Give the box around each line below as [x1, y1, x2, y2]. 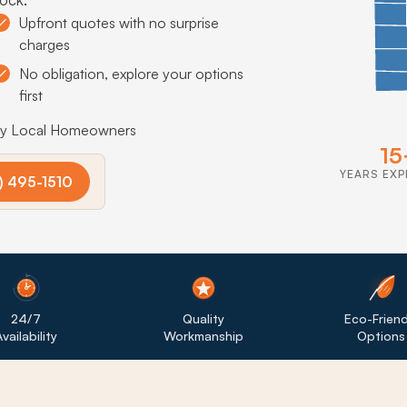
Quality [182, 310, 224, 326]
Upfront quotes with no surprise [18, 14, 219, 32]
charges [18, 35, 70, 54]
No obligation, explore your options [18, 65, 243, 83]
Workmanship [163, 327, 243, 343]
